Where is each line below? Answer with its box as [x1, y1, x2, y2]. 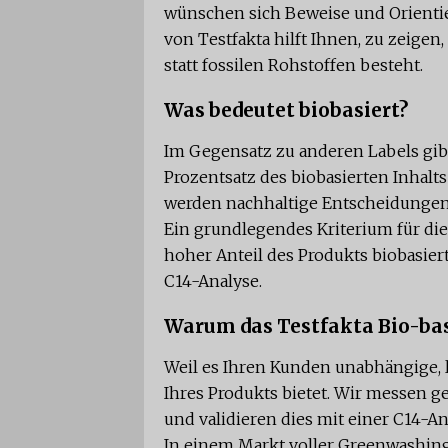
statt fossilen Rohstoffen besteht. [164, 54, 423, 75]
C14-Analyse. [164, 270, 262, 291]
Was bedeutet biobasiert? [164, 98, 408, 122]
